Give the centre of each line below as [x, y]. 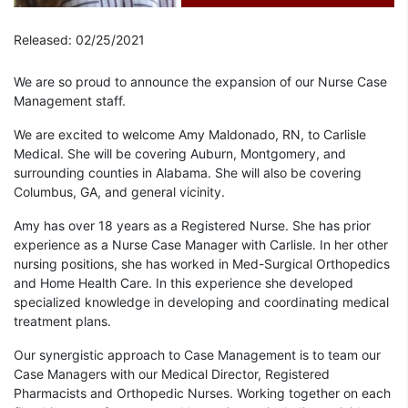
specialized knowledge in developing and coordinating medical [201, 302]
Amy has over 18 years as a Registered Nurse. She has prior [192, 226]
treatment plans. [62, 321]
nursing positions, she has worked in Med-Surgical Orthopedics [202, 264]
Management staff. [70, 101]
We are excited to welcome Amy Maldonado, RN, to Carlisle [190, 135]
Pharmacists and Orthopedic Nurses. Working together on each [202, 393]
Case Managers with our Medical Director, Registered [172, 374]
